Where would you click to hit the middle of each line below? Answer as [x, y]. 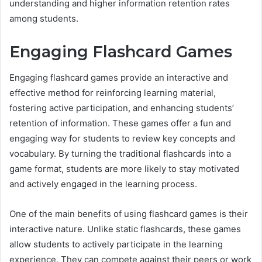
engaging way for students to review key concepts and [122, 139]
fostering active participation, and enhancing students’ [122, 108]
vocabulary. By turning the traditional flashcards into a [120, 154]
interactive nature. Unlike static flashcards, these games [125, 229]
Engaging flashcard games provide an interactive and [119, 78]
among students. [44, 18]
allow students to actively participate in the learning [116, 244]
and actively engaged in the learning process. [103, 184]
